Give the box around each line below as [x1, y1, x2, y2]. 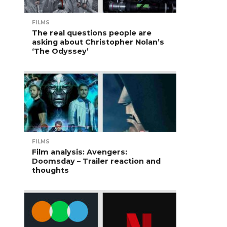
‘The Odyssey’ [32, 47, 89, 56]
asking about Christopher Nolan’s [32, 37, 164, 47]
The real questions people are [32, 28, 152, 37]
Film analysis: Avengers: [32, 147, 127, 157]
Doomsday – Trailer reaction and [32, 157, 161, 166]
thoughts [32, 166, 69, 175]
